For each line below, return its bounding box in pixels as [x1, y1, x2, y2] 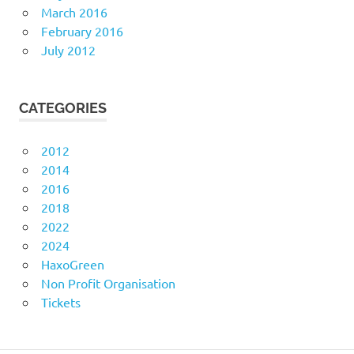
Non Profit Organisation [40, 275, 175, 292]
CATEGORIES [19, 100, 107, 117]
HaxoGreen [40, 256, 104, 273]
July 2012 [40, 42, 96, 58]
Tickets [40, 294, 81, 311]
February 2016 [40, 23, 123, 40]
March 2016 [40, 4, 107, 21]
